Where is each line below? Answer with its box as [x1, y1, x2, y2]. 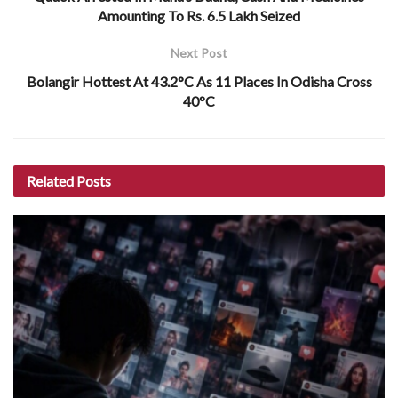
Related [27, 171, 74, 189]
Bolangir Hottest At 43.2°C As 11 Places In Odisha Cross [26, 72, 372, 90]
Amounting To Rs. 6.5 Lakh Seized [98, 6, 300, 24]
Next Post [171, 44, 227, 60]
